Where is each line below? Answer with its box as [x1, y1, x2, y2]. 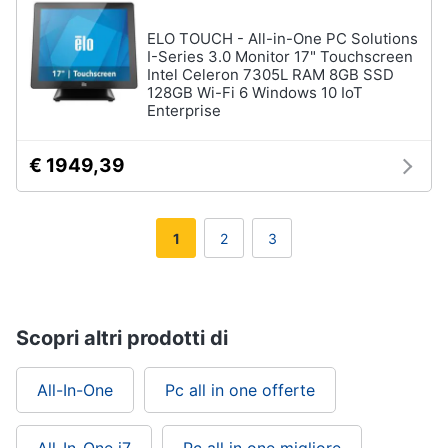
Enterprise [147, 101, 221, 120]
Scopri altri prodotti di [16, 326, 228, 350]
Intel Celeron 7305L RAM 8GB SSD [147, 65, 394, 84]
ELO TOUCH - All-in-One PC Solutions [147, 29, 418, 48]
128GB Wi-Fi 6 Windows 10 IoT [147, 83, 363, 102]
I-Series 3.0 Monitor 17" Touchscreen [147, 47, 413, 66]
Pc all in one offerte [165, 380, 315, 400]
